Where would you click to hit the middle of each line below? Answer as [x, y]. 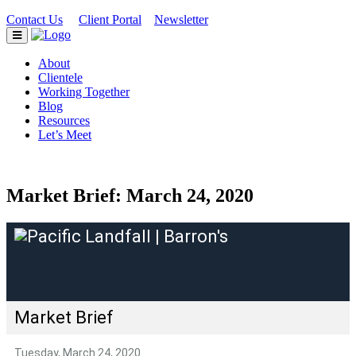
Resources [64, 120]
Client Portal [110, 19]
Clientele [60, 77]
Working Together [84, 92]
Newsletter [181, 19]
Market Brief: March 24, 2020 [130, 195]
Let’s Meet [65, 135]
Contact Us [35, 19]
